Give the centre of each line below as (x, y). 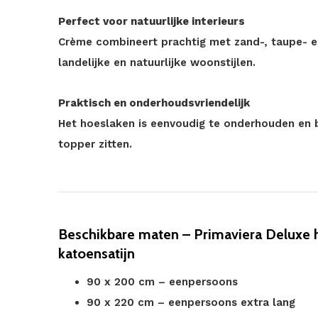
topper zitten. (95, 144)
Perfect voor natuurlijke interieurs (152, 21)
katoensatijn (97, 253)
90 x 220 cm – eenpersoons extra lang (191, 302)
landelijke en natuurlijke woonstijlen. (157, 62)
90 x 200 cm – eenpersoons (162, 282)
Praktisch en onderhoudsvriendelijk (154, 103)
